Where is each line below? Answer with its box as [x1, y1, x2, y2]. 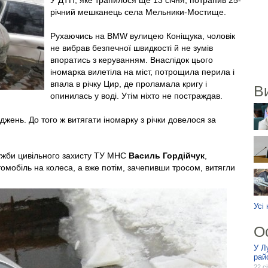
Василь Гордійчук [129, 151, 205, 160]
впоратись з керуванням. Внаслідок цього [50, 55, 213, 65]
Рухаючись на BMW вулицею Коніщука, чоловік [50, 31, 235, 41]
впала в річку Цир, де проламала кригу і [50, 79, 207, 89]
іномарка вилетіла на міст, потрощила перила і [50, 67, 234, 77]
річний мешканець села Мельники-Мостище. [50, 7, 226, 17]
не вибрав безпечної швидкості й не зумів [50, 43, 213, 53]
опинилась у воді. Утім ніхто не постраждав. [50, 91, 223, 100]
